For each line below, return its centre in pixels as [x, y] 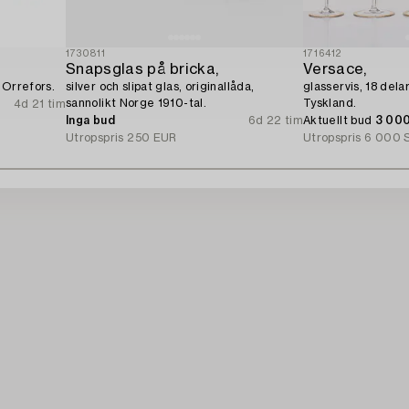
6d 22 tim [275, 120]
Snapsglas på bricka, [142, 69]
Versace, [335, 69]
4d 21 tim [39, 104]
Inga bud [90, 120]
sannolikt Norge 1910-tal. [136, 103]
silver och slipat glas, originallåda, [160, 86]
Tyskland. [330, 103]
